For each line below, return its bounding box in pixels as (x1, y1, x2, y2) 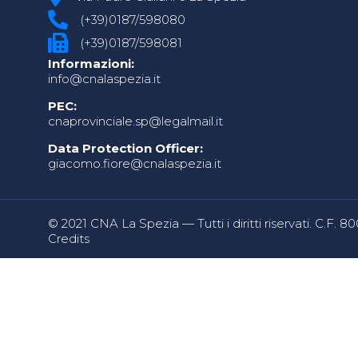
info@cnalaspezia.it (48, 71, 161, 86)
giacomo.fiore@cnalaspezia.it (48, 156, 221, 171)
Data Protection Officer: (48, 141, 203, 156)
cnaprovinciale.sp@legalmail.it (48, 113, 223, 129)
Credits (48, 231, 89, 246)
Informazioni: (48, 56, 134, 71)
